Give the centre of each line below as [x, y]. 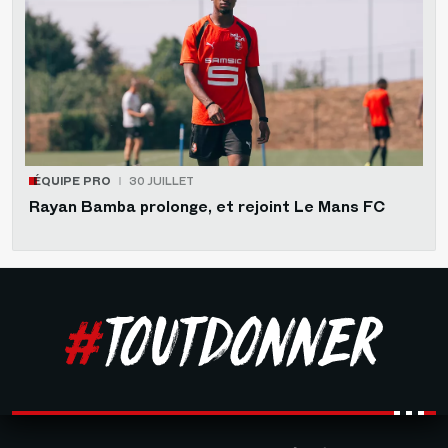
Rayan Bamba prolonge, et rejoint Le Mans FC [207, 207]
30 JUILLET [161, 181]
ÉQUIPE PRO [72, 181]
